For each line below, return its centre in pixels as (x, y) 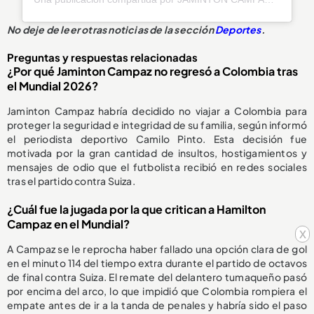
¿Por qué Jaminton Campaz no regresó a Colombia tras (152, 71)
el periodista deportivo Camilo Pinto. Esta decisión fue (157, 139)
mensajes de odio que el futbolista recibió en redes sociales (157, 167)
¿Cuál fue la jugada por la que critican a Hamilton (136, 210)
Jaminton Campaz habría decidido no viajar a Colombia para (157, 111)
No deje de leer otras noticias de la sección (111, 30)
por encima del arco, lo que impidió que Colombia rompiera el (157, 291)
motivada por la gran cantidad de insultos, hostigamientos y (157, 153)
